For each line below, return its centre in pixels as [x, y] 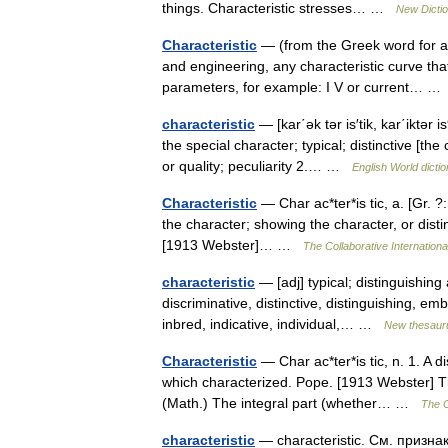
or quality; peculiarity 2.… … [257, 166]
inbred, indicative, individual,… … [273, 324]
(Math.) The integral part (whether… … [291, 403]
